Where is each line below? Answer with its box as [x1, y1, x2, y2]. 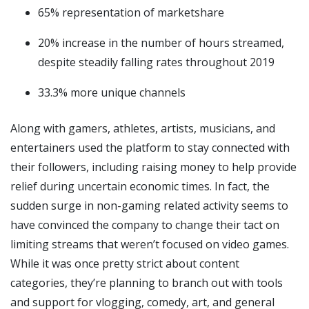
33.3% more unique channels [38, 84, 186, 100]
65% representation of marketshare [38, 4, 224, 20]
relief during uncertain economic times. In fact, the [10, 178, 270, 194]
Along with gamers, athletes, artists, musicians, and [10, 120, 275, 136]
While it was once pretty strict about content [10, 255, 239, 271]
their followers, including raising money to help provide [10, 159, 297, 175]
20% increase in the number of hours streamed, [38, 34, 284, 50]
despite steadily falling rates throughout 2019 [38, 54, 275, 70]
